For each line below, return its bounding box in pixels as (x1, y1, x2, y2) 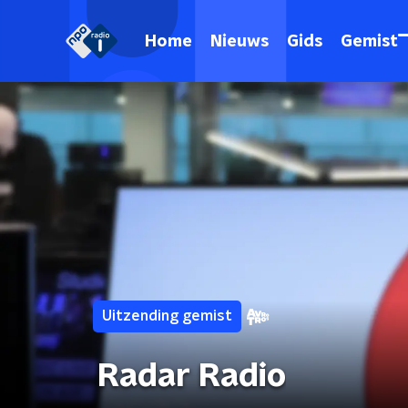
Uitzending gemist (102, 309, 232, 323)
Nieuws (210, 33, 269, 50)
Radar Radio (97, 360, 286, 393)
